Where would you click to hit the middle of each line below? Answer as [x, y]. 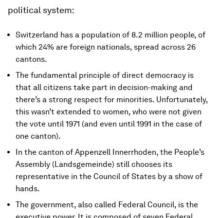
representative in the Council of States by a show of [109, 176]
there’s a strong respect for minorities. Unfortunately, [112, 100]
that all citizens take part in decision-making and [104, 87]
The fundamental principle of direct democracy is [105, 75]
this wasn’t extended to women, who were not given [109, 112]
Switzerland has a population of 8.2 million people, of [110, 35]
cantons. [31, 59]
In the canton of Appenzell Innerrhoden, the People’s [110, 152]
